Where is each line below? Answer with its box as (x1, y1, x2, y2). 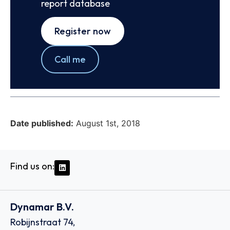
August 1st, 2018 (76, 118, 140, 128)
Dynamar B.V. (10, 200, 74, 214)
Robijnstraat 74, (10, 216, 75, 228)
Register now (54, 25, 111, 37)
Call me (54, 53, 86, 66)
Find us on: (10, 160, 54, 172)
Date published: (10, 118, 73, 128)
